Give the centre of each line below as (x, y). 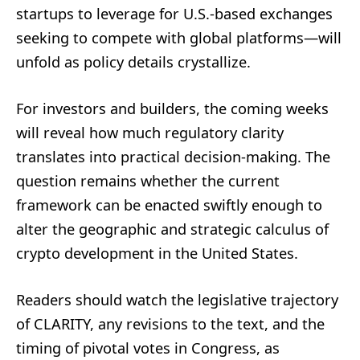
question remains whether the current (148, 181)
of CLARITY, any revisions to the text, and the (170, 324)
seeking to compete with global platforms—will (179, 38)
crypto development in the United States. (157, 254)
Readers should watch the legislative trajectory (177, 300)
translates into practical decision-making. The (173, 157)
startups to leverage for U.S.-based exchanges (174, 14)
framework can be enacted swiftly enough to (169, 205)
